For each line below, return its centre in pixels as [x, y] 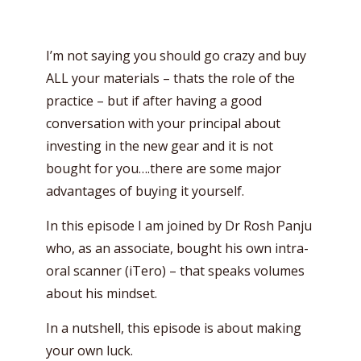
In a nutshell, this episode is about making [174, 328]
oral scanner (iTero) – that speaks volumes [175, 270]
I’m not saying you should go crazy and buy [176, 55]
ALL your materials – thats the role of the [170, 78]
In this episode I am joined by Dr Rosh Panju [179, 225]
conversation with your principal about [163, 123]
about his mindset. [102, 293]
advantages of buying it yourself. [145, 191]
